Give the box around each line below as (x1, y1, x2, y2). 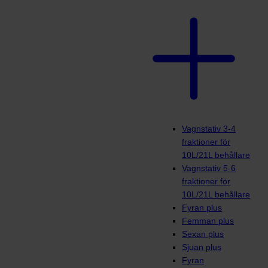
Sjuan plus (182, 242, 221, 252)
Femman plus (182, 216, 234, 226)
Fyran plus (182, 203, 222, 213)
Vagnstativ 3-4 (182, 124, 236, 134)
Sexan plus (182, 229, 224, 239)
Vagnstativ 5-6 (182, 163, 236, 173)
